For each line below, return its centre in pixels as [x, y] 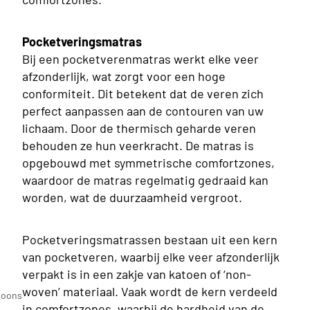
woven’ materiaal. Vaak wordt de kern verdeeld [150, 291]
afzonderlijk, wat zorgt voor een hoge [124, 76]
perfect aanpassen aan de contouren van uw [143, 110]
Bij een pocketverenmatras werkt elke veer [140, 58]
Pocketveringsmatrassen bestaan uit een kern [150, 239]
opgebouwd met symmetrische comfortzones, [148, 162]
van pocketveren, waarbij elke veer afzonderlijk [151, 256]
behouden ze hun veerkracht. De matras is [138, 145]
